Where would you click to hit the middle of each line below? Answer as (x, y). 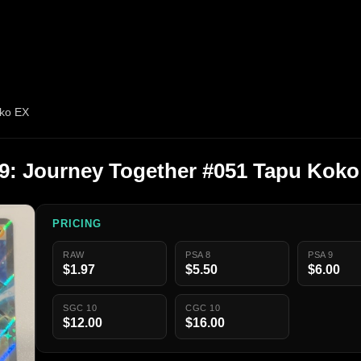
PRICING (77, 224)
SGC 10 (80, 308)
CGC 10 (203, 308)
